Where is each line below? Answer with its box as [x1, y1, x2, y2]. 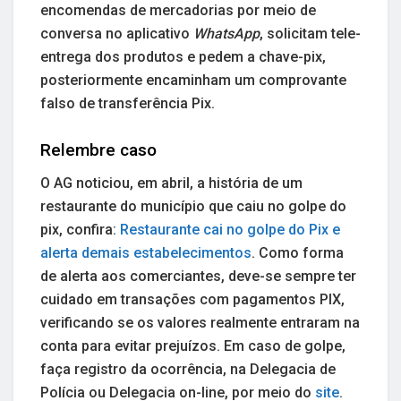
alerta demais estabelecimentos [40, 243, 252, 261]
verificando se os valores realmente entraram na [40, 313, 360, 331]
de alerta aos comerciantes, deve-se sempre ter [40, 267, 356, 285]
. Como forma [252, 243, 344, 261]
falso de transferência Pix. [40, 94, 215, 112]
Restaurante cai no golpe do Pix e [120, 220, 340, 238]
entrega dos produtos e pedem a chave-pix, [40, 47, 326, 65]
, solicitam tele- [260, 24, 361, 42]
